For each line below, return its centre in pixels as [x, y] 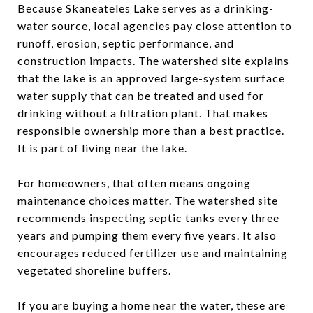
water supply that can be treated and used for [141, 95]
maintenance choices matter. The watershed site [148, 200]
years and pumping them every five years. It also [147, 235]
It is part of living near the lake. [102, 147]
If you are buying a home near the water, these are [152, 305]
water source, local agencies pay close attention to [155, 25]
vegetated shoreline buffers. [94, 270]
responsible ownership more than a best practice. [151, 130]
